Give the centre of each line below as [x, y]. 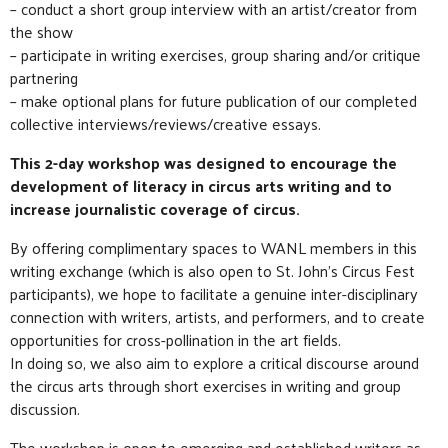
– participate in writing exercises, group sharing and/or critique [215, 55]
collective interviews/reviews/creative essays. [165, 124]
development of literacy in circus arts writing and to [201, 186]
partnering [44, 78]
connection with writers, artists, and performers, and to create [217, 317]
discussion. [45, 409]
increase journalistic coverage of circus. [155, 209]
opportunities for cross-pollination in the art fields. [175, 340]
